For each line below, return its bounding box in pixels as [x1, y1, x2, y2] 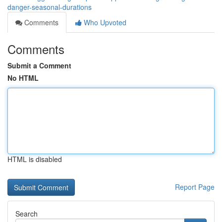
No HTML [7, 73, 39, 83]
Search [15, 209, 38, 219]
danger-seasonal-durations [7, 2, 92, 12]
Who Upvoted [82, 17, 126, 27]
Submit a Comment [7, 60, 71, 70]
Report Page [175, 182, 215, 192]
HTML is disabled [7, 154, 62, 164]
